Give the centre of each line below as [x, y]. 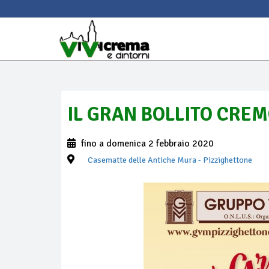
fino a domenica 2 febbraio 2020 [146, 144]
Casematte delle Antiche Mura [142, 160]
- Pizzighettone [224, 160]
